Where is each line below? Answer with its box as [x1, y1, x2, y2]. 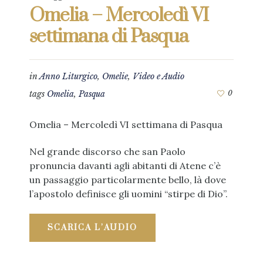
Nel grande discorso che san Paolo [29, 146, 186, 157]
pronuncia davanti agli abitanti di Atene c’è [29, 160, 221, 171]
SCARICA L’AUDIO [47, 222, 137, 233]
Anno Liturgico [39, 71, 97, 82]
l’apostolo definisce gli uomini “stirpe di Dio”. [29, 188, 228, 200]
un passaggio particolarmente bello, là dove [29, 174, 226, 186]
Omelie [102, 71, 128, 82]
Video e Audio [133, 71, 184, 82]
